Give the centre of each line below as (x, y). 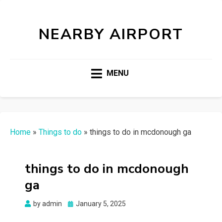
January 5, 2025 (101, 204)
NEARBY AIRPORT (111, 34)
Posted (79, 203)
